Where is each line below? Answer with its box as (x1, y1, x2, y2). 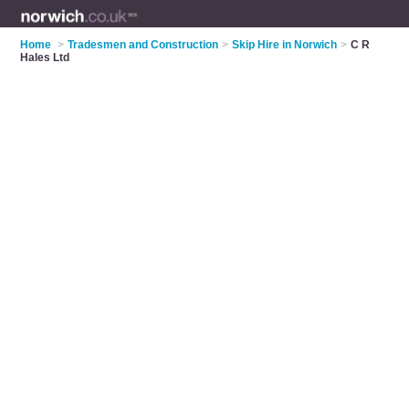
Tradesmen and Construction (68, 38, 219, 51)
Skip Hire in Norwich (232, 38, 338, 51)
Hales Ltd (20, 51, 70, 64)
